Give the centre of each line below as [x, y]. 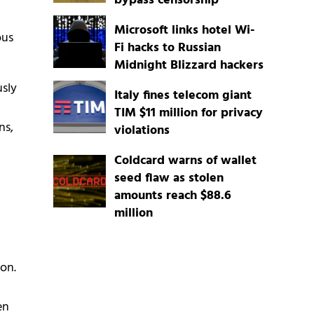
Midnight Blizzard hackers [189, 66]
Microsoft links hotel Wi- [184, 31]
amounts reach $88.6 [172, 196]
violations [142, 131]
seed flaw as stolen [169, 179]
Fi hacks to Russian [167, 48]
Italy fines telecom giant [183, 96]
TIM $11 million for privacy [188, 114]
